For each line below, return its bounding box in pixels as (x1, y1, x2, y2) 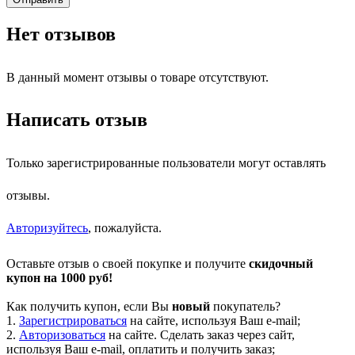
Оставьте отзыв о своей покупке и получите (6, 256, 249, 270)
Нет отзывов (6, 24, 116, 45)
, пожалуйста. (88, 220, 162, 235)
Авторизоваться (19, 327, 105, 342)
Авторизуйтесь (6, 220, 88, 235)
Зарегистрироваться (19, 313, 127, 327)
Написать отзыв (6, 109, 147, 131)
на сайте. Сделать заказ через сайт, (105, 327, 295, 342)
